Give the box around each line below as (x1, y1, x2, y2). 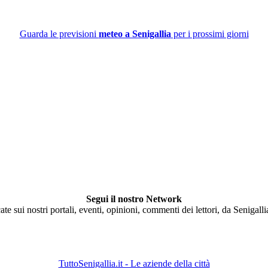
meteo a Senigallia (98, 29, 171, 39)
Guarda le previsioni (19, 29, 99, 39)
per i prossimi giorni (170, 29, 249, 39)
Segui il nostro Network (86, 194, 182, 204)
